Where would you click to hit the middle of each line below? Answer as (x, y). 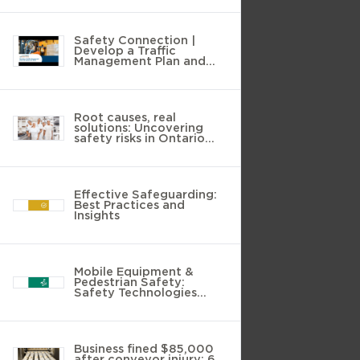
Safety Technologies (135, 292)
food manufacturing (135, 149)
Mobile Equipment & (134, 272)
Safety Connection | (135, 40)
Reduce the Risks (124, 72)
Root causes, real (125, 117)
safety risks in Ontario (139, 138)
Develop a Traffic (125, 51)
